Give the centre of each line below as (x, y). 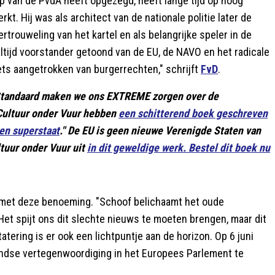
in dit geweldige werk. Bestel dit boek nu (179, 147)
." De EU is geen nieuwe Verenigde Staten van (160, 130)
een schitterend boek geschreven (193, 113)
